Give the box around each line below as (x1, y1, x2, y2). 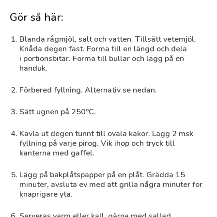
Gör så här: (10, 10, 63, 25)
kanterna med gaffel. (19, 148, 94, 158)
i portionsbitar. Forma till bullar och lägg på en (19, 53, 184, 64)
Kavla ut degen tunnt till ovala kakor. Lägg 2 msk (19, 128, 193, 139)
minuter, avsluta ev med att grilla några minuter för (19, 179, 202, 190)
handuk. (19, 63, 47, 74)
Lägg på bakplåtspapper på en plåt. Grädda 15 (19, 170, 185, 180)
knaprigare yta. (19, 189, 73, 200)
